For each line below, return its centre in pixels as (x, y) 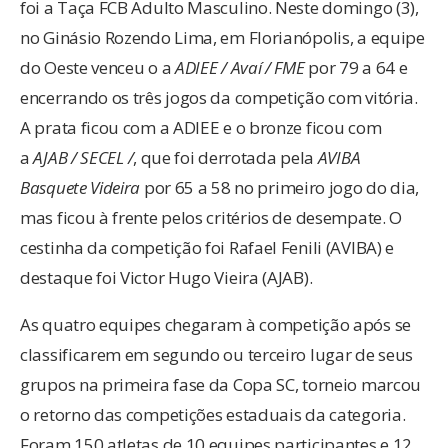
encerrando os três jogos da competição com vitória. (219, 97)
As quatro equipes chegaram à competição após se (215, 324)
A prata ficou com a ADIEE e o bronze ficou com (201, 127)
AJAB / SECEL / (83, 157)
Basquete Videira (80, 187)
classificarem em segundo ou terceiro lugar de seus (217, 354)
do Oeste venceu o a (97, 67)
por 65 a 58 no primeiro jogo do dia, (280, 187)
